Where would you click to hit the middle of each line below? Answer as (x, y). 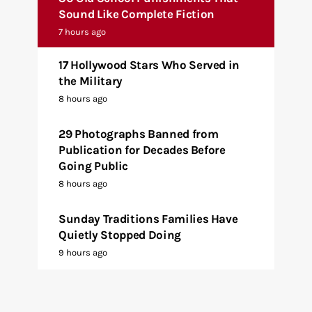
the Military (91, 81)
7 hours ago (82, 31)
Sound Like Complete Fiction (136, 14)
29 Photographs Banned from (139, 134)
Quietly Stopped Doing (120, 235)
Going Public (93, 166)
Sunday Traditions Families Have (148, 219)
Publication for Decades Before (142, 150)
